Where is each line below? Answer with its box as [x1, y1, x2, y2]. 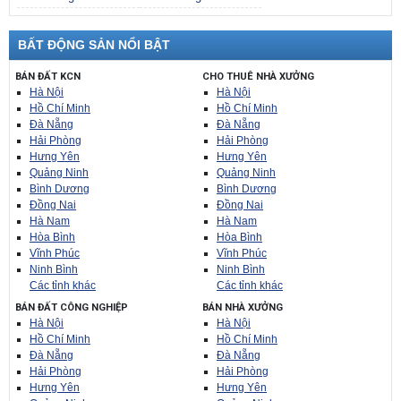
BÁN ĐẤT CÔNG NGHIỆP [15, 301, 128, 313]
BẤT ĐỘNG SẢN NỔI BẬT [18, 37, 170, 52]
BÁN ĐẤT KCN [15, 70, 81, 82]
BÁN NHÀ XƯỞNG [202, 301, 283, 313]
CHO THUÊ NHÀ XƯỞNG [202, 70, 314, 82]
